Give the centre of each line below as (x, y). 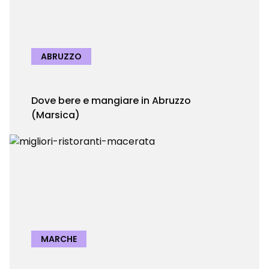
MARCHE (59, 239)
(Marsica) (56, 115)
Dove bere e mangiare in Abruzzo (111, 101)
